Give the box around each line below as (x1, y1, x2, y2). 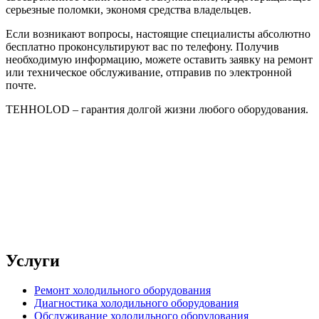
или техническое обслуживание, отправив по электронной (6, 66, 292, 78)
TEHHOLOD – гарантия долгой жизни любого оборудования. (6, 103, 308, 115)
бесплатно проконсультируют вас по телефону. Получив (6, 40, 279, 53)
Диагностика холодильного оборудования (34, 297, 239, 310)
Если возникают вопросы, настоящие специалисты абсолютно (6, 27, 310, 40)
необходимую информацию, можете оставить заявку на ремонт (6, 53, 313, 66)
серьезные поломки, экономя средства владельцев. (6, 3, 251, 16)
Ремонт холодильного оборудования (34, 284, 211, 297)
